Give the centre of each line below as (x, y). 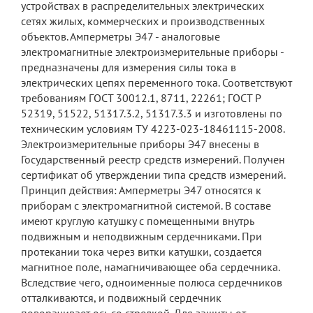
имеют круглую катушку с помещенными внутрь (137, 221)
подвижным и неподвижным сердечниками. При (141, 236)
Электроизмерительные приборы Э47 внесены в (140, 144)
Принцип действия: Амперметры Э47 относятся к (141, 190)
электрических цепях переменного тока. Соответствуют (156, 82)
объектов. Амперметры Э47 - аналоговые (121, 36)
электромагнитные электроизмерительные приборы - (152, 52)
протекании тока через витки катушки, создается (141, 252)
